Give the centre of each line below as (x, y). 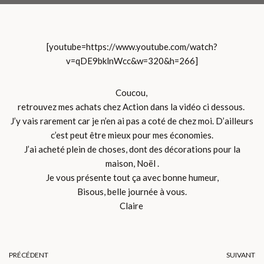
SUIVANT (241, 255)
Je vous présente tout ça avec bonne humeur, (132, 178)
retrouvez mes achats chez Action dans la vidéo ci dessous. (132, 107)
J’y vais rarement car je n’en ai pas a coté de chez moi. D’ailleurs (132, 121)
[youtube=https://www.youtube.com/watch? (132, 47)
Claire (132, 206)
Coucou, (132, 93)
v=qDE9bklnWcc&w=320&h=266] (132, 61)
